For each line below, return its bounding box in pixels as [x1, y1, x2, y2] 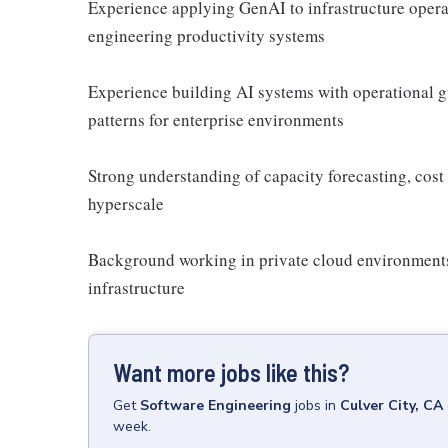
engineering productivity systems [88, 24, 325, 47]
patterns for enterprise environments [88, 108, 344, 131]
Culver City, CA [340, 396, 443, 415]
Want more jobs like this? [113, 358, 349, 387]
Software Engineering [140, 396, 291, 415]
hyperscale [88, 192, 164, 215]
